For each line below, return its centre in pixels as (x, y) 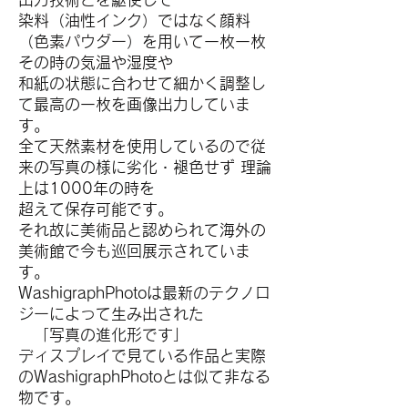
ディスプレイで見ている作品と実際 (142, 356)
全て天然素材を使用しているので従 (142, 146)
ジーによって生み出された (111, 314)
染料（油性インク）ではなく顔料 (134, 20)
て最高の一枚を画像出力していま (134, 104)
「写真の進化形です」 (103, 335)
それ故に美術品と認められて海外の (142, 230)
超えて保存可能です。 (96, 209)
